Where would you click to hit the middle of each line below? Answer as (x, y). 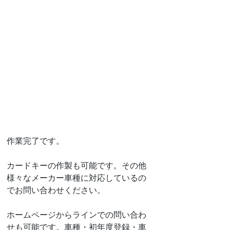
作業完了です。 (35, 141)
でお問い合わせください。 (56, 190)
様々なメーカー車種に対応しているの (76, 178)
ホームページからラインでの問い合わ (76, 215)
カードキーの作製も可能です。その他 (76, 165)
